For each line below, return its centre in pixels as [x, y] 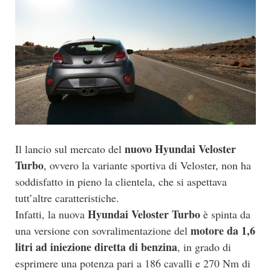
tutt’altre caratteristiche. [67, 198]
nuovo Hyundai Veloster [180, 149]
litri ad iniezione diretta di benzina [96, 247]
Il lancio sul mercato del [70, 149]
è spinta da [225, 214]
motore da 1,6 [223, 231]
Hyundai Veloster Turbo [144, 214]
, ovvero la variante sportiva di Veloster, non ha [147, 165]
